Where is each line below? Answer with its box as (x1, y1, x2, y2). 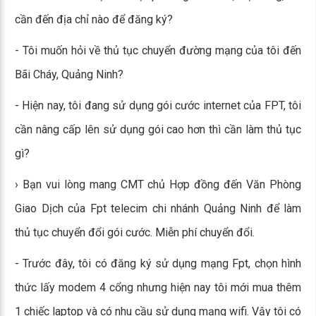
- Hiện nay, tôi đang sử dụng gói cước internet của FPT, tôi (15, 99, 301, 112)
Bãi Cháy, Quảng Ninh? (15, 68, 123, 81)
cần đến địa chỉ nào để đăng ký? (15, 13, 173, 26)
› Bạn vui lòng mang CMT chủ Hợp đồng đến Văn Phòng (15, 178, 301, 191)
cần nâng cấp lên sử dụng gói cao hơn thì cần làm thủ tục (15, 123, 301, 136)
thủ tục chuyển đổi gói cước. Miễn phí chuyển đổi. (15, 226, 255, 239)
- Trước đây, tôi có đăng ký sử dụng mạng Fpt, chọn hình (15, 257, 301, 270)
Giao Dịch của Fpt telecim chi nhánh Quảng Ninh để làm (15, 202, 301, 215)
